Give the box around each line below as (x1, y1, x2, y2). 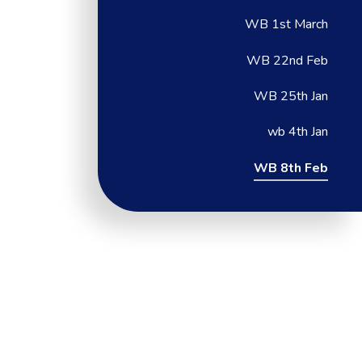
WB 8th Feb (254, 158, 329, 177)
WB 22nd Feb (246, 51, 329, 69)
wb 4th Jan (267, 123, 329, 141)
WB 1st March (245, 15, 329, 34)
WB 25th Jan (254, 86, 329, 105)
